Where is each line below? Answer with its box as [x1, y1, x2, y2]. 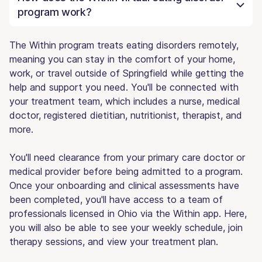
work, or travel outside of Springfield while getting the [9, 67, 244, 79]
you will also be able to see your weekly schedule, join [9, 221, 243, 233]
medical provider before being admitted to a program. [9, 165, 243, 177]
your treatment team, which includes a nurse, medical [9, 95, 240, 107]
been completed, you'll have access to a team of [9, 193, 223, 205]
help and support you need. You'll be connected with [9, 81, 239, 93]
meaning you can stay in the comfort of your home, [9, 53, 235, 65]
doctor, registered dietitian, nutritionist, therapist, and [9, 109, 242, 121]
